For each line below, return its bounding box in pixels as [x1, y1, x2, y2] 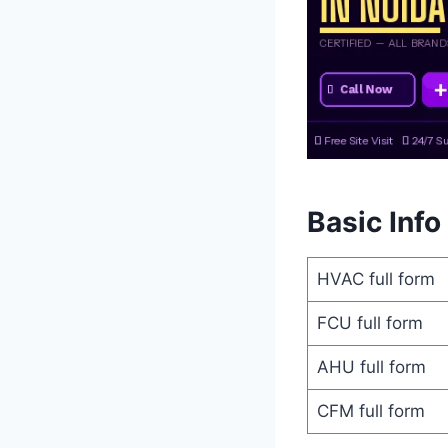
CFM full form [316, 400, 425, 421]
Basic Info [307, 204, 441, 239]
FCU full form [316, 312, 423, 333]
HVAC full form [316, 268, 435, 289]
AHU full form [316, 356, 426, 377]
